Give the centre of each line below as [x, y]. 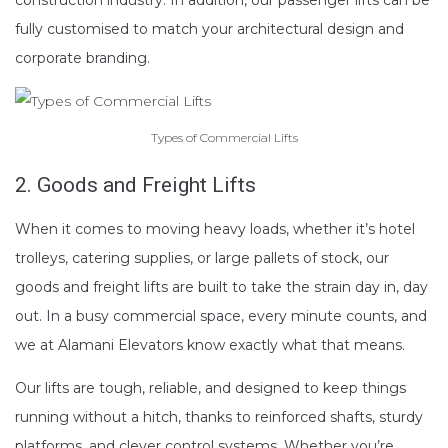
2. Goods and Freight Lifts [135, 185]
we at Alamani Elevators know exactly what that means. [210, 345]
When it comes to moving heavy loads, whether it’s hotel [215, 229]
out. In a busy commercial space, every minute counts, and [221, 316]
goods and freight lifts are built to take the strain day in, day [221, 287]
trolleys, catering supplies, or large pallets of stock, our [202, 258]
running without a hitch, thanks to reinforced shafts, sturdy [219, 417]
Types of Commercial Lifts [224, 138]
